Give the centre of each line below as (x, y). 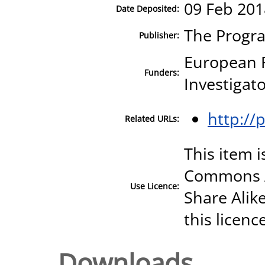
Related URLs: (152, 118)
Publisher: (159, 35)
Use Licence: (155, 186)
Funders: (162, 72)
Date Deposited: (148, 8)
